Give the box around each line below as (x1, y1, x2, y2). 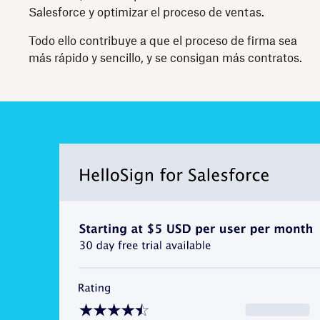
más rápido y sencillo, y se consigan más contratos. (29, 53, 302, 64)
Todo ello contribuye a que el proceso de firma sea (29, 36, 297, 47)
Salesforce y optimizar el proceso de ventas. (29, 7, 264, 19)
